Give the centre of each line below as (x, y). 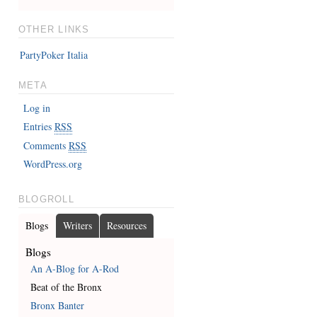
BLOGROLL (46, 199)
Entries (39, 127)
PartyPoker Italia (53, 54)
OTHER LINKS (54, 30)
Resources (126, 226)
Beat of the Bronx (67, 287)
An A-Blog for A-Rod (75, 269)
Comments (46, 145)
